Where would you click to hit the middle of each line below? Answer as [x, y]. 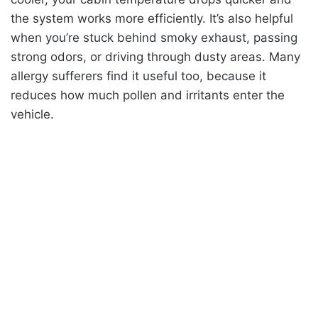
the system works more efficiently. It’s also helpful [152, 18]
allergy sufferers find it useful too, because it [138, 76]
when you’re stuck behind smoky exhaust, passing [154, 37]
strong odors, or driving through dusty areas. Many [155, 56]
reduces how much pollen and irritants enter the [148, 95]
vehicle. [32, 114]
